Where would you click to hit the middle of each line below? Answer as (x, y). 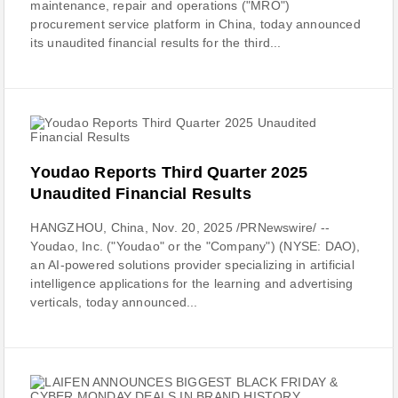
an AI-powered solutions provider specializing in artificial (192, 265)
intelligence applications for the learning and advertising (192, 283)
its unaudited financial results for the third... (156, 43)
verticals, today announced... (114, 302)
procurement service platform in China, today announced (195, 24)
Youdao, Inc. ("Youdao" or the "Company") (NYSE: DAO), (195, 246)
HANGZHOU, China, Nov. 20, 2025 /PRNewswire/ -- (180, 227)
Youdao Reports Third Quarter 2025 (169, 172)
